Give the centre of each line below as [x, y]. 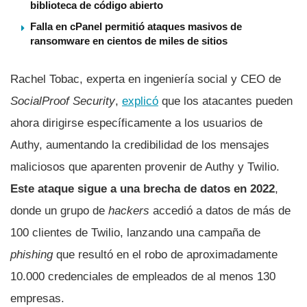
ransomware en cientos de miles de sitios [129, 40]
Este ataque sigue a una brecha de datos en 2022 [143, 188]
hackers [129, 210]
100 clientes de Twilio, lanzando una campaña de [135, 232]
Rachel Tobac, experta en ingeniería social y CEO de [146, 79]
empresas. [37, 298]
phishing [32, 254]
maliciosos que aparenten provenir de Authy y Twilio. [145, 167]
